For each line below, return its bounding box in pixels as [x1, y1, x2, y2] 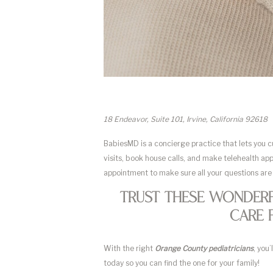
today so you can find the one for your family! [104, 258, 261, 268]
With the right [104, 243, 155, 253]
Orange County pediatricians [155, 243, 253, 253]
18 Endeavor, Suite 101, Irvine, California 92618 [104, 114, 268, 124]
